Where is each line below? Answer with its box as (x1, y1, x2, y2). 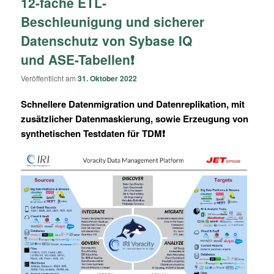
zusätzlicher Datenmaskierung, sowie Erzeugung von (21, 112, 249, 125)
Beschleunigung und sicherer (21, 12, 205, 31)
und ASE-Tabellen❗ (21, 50, 135, 68)
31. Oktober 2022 (78, 72, 138, 84)
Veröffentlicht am (21, 72, 78, 83)
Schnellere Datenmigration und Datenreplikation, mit (21, 97, 245, 111)
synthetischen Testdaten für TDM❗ (21, 127, 166, 140)
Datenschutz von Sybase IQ (21, 31, 193, 50)
